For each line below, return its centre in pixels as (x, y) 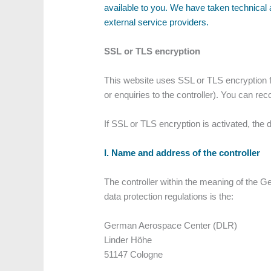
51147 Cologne (134, 255)
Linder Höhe (128, 240)
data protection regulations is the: (169, 197)
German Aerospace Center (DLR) (171, 226)
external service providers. (157, 22)
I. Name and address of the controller (182, 153)
